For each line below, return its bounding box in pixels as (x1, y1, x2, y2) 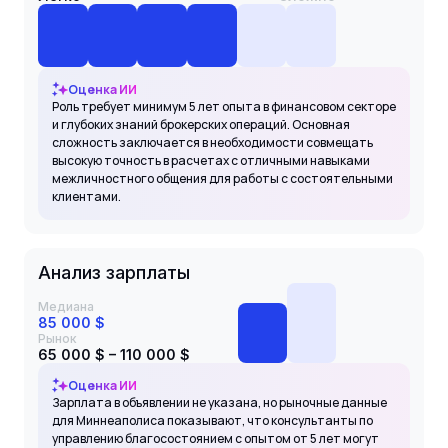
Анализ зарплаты (38, 261, 190, 283)
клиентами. (52, 187, 121, 205)
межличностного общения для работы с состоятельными (52, 169, 393, 187)
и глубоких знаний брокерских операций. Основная (52, 115, 350, 133)
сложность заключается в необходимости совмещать (52, 133, 373, 151)
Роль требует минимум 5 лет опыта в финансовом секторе (52, 97, 396, 115)
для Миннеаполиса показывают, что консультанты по (52, 411, 373, 429)
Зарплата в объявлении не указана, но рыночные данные (52, 393, 387, 411)
